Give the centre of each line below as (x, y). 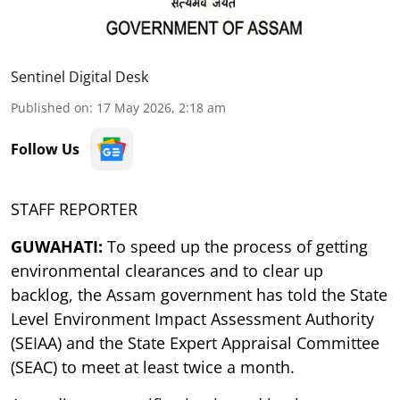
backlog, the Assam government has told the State (199, 294)
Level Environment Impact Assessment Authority (192, 318)
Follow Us (45, 149)
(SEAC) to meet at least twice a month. (153, 367)
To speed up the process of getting (237, 246)
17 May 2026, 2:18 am (161, 107)
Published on (50, 107)
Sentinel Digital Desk (79, 76)
